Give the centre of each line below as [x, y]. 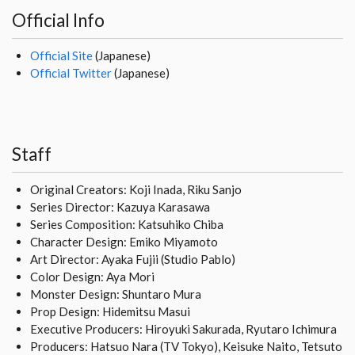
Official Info [58, 20]
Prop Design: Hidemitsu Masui [110, 311]
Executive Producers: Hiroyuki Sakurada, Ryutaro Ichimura [183, 328]
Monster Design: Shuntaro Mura [115, 294]
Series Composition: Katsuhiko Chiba [126, 224]
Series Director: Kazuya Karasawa [120, 206]
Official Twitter [71, 73]
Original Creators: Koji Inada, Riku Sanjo [136, 189]
